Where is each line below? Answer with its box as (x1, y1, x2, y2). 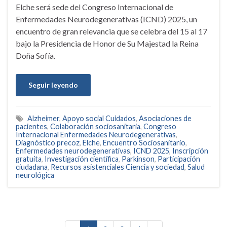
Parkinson (122, 155, 155, 164)
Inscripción (172, 146, 208, 156)
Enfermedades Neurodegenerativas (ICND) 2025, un (16, 14, 197, 24)
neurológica (16, 171, 54, 180)
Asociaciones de (139, 114, 192, 123)
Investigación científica (45, 155, 119, 164)
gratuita (16, 155, 42, 164)
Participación (158, 155, 200, 164)
